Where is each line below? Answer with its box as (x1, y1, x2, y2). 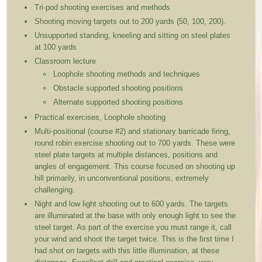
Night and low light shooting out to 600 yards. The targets (35, 199, 229, 209)
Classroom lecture (35, 57, 96, 66)
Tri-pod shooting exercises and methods (35, 3, 173, 12)
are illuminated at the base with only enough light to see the (35, 211, 236, 220)
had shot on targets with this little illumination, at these (35, 246, 220, 256)
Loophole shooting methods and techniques (53, 70, 203, 79)
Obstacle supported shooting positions (53, 84, 186, 93)
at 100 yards (35, 43, 80, 52)
